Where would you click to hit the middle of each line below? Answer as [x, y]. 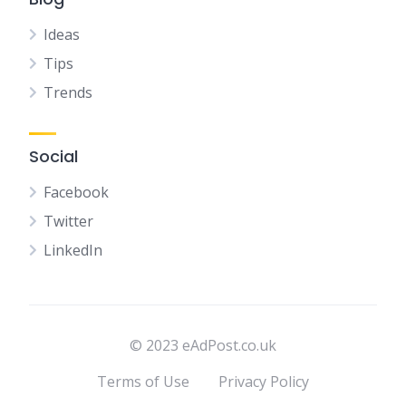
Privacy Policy [264, 382]
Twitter [68, 221]
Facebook [76, 192]
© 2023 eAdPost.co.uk [203, 345]
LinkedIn [73, 250]
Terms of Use [143, 382]
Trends [68, 92]
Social [53, 156]
